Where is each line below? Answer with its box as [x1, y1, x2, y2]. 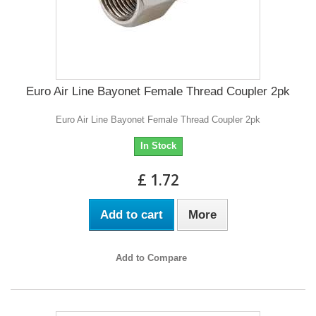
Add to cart [99, 207, 163, 221]
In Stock [140, 140, 176, 151]
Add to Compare [115, 252, 187, 263]
